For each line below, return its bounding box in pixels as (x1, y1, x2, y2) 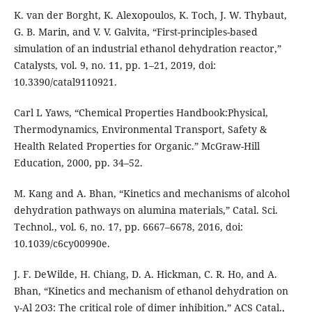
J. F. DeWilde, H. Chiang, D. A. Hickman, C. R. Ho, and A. (13, 267, 277, 281)
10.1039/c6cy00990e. (13, 236, 110, 250)
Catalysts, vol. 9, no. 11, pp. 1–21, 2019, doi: (13, 58, 216, 72)
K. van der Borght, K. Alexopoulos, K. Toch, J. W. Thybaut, (13, 8, 287, 22)
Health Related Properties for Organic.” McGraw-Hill (13, 139, 260, 153)
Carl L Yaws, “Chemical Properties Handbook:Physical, (13, 105, 268, 119)
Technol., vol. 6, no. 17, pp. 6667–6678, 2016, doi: (13, 219, 243, 233)
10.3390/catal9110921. (13, 75, 117, 88)
